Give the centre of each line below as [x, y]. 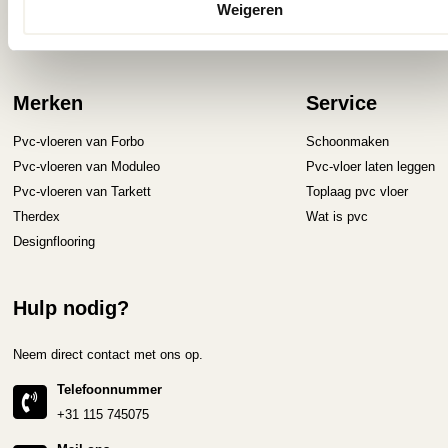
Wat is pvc [336, 217]
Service [341, 102]
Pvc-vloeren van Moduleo [87, 167]
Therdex [37, 217]
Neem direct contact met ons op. [108, 355]
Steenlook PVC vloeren [81, 36]
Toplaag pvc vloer [356, 192]
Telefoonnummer [110, 390]
